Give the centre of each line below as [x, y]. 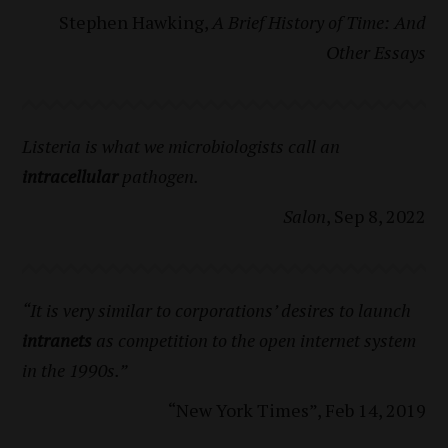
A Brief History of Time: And [318, 22]
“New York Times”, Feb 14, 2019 [296, 410]
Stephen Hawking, [135, 22]
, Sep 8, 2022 [375, 216]
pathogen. [159, 176]
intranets [57, 340]
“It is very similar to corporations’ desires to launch [217, 310]
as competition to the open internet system [254, 340]
